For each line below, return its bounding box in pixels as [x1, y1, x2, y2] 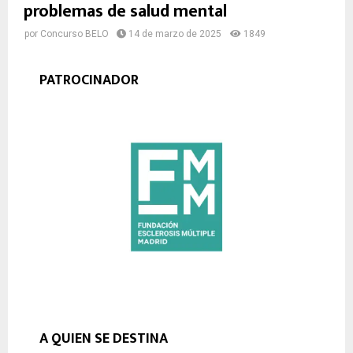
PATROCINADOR [39, 68, 139, 92]
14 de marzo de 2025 [128, 28, 221, 39]
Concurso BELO [40, 28, 109, 39]
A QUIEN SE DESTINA [39, 327, 168, 351]
